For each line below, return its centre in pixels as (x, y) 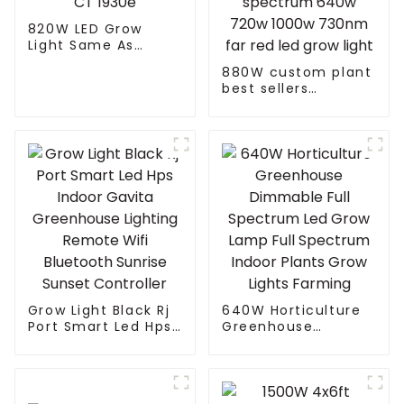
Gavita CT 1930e (89, 62)
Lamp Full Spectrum (297, 376)
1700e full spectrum (297, 138)
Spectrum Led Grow (296, 359)
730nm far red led (290, 170)
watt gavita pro (280, 121)
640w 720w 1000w (289, 154)
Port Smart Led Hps (100, 327)
